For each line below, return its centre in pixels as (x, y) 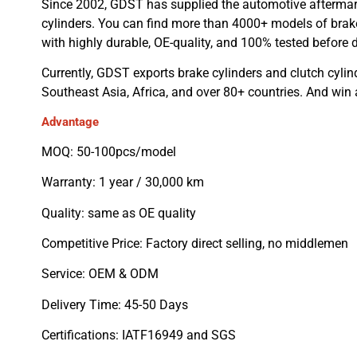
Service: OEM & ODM (100, 274)
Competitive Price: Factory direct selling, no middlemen (195, 243)
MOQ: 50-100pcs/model (109, 151)
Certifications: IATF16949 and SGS (139, 335)
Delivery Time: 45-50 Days (115, 304)
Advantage (70, 122)
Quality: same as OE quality (119, 213)
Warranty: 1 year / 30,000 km (123, 182)
